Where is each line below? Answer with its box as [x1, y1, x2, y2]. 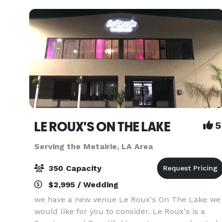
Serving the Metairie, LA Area [34, 142, 153, 151]
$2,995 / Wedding [46, 180, 118, 189]
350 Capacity [46, 164, 102, 173]
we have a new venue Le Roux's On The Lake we [34, 195, 221, 204]
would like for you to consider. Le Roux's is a [34, 207, 205, 216]
